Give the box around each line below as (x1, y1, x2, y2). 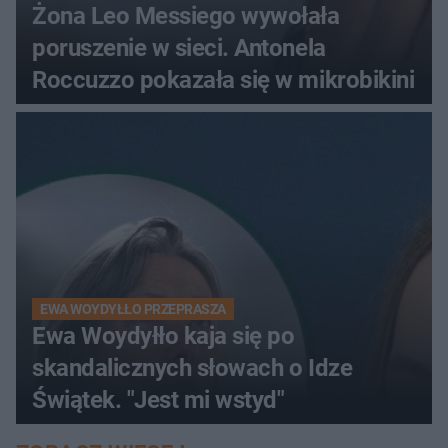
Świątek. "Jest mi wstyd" (32, 385, 285, 414)
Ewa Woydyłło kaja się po (32, 321, 295, 350)
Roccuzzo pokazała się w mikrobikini (32, 65, 415, 94)
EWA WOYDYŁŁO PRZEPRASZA (40, 300, 226, 317)
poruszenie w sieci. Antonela (32, 33, 326, 62)
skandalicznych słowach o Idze (32, 353, 353, 382)
